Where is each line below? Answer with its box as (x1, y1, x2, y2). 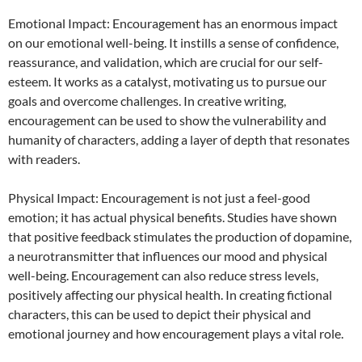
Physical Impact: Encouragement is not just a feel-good (8, 190, 310, 206)
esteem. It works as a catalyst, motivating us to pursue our (8, 74, 326, 90)
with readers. (8, 151, 80, 167)
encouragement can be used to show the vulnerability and (8, 112, 326, 128)
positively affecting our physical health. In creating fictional (8, 287, 332, 303)
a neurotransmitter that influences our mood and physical (8, 248, 327, 264)
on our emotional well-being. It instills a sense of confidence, (8, 35, 339, 51)
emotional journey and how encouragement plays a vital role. (8, 326, 343, 342)
